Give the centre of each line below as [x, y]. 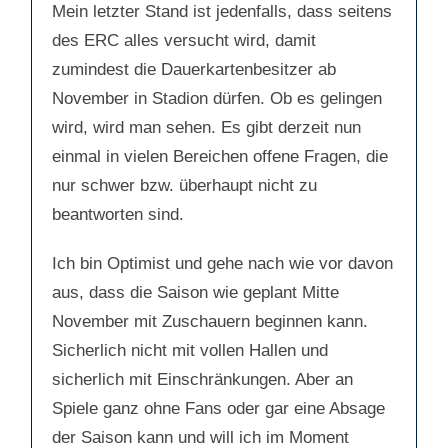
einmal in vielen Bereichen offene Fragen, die [220, 156]
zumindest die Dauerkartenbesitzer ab [194, 69]
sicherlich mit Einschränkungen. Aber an [202, 379]
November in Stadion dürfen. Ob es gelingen [217, 98]
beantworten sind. [118, 214]
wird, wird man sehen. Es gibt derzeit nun [206, 127]
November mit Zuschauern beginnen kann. [210, 321]
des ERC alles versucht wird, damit [184, 40]
